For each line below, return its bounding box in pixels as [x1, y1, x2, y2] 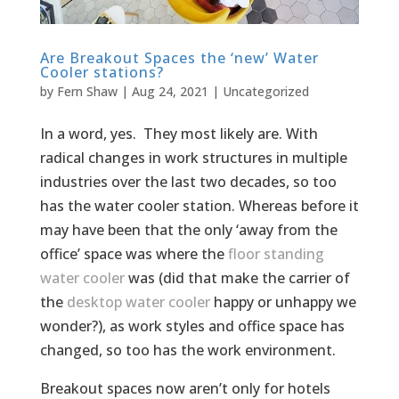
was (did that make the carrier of [124, 268, 350, 289]
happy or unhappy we [209, 292, 356, 313]
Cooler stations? [39, 62, 164, 83]
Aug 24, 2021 [131, 83, 208, 101]
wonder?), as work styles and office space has [39, 316, 345, 337]
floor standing [227, 244, 324, 265]
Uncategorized [222, 83, 309, 101]
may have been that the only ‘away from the [39, 220, 338, 240]
